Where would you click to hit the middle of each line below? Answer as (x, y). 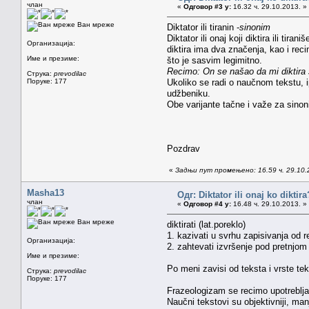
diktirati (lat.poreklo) (206, 224)
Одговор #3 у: (207, 6)
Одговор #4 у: (207, 203)
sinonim (255, 27)
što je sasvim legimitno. (215, 60)
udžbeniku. (189, 93)
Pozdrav (183, 148)
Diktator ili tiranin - (203, 27)
